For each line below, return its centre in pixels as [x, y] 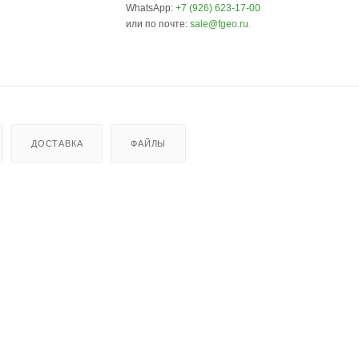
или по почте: [158, 24]
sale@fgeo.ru [220, 24]
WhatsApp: [151, 8]
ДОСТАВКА [57, 143]
